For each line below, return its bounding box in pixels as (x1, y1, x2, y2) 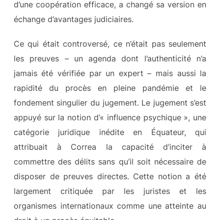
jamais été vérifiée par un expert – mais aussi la (13, 68, 207, 78)
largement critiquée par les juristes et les (13, 186, 207, 196)
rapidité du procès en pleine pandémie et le (13, 82, 207, 93)
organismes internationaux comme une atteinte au (13, 200, 207, 211)
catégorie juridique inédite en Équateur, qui (13, 127, 207, 137)
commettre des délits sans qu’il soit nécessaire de (13, 156, 207, 166)
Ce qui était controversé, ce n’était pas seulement (13, 38, 207, 49)
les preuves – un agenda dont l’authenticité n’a (13, 53, 207, 63)
